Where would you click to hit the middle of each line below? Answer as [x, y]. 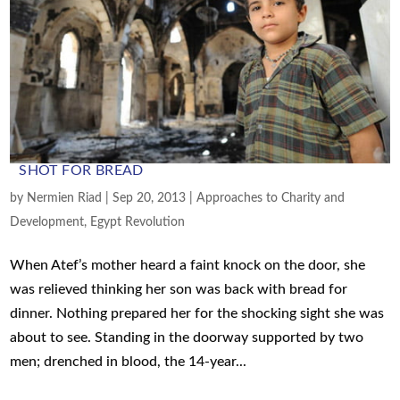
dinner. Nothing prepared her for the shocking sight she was [197, 313]
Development [47, 222]
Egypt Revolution [138, 222]
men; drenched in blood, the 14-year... [129, 361]
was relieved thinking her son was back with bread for [179, 289]
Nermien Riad [65, 198]
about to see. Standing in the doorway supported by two [187, 337]
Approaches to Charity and [271, 198]
